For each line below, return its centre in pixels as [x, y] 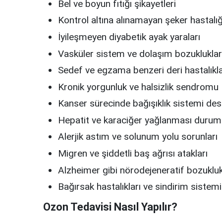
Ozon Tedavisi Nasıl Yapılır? [110, 207]
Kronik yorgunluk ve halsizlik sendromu [138, 87]
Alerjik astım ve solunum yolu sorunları [138, 137]
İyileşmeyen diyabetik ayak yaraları [129, 37]
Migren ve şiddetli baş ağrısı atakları [133, 154]
